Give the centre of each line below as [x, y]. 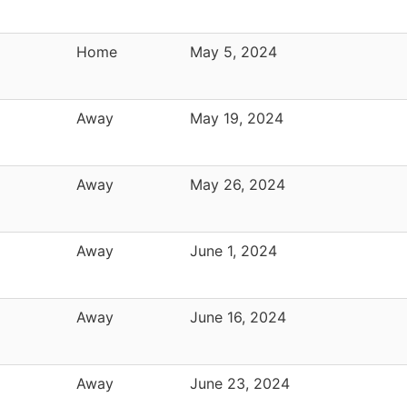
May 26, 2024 [238, 184]
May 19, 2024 [237, 118]
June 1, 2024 [233, 250]
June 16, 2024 [238, 317]
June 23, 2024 [240, 383]
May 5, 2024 [233, 51]
